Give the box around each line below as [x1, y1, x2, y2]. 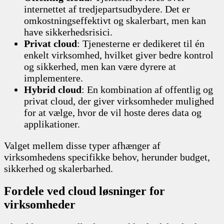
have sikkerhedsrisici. [24, 26, 112, 37]
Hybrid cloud [24, 83, 81, 95]
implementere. [24, 72, 83, 83]
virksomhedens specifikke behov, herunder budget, [4, 151, 210, 162]
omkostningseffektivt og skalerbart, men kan [24, 14, 206, 26]
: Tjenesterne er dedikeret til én [77, 37, 204, 49]
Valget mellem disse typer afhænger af [4, 139, 160, 151]
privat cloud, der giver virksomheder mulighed [24, 95, 214, 106]
